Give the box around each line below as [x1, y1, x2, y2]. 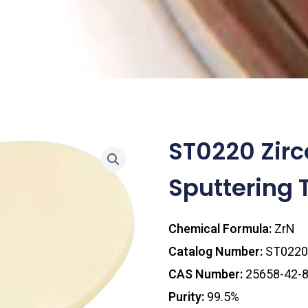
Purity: [168, 287, 207, 307]
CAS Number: [168, 265, 245, 284]
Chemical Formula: [168, 219, 274, 239]
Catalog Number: [168, 242, 265, 261]
